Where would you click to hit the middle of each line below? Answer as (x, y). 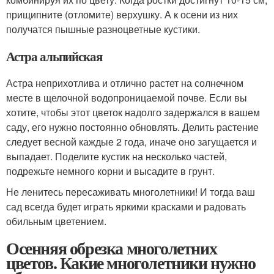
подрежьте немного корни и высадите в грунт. (110, 171)
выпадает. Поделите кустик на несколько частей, (117, 156)
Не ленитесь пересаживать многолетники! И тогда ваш (131, 192)
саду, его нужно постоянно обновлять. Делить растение (132, 127)
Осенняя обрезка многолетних (112, 248)
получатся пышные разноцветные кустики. (103, 29)
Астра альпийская (54, 56)
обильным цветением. (56, 221)
